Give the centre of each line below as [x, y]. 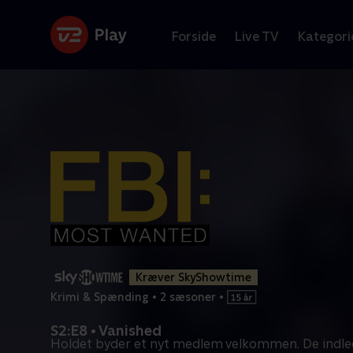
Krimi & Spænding [100, 297]
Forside [194, 36]
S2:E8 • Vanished [106, 331]
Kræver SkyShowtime [193, 277]
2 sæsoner [188, 297]
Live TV [257, 36]
